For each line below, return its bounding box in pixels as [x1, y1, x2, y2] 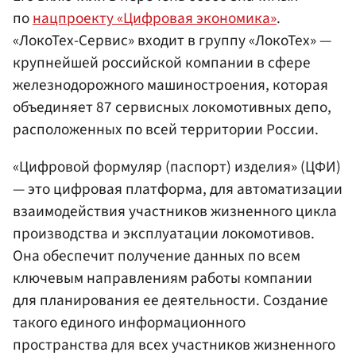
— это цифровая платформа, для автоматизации [13, 177, 342, 200]
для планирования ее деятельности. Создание [13, 288, 328, 311]
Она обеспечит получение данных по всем [13, 244, 300, 267]
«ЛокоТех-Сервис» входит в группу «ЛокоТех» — [13, 29, 331, 52]
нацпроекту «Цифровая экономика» [33, 6, 277, 29]
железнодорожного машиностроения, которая [13, 73, 328, 96]
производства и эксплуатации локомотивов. [13, 222, 315, 245]
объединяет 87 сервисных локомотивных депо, [13, 95, 331, 118]
